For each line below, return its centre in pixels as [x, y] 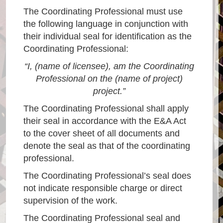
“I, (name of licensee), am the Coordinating [110, 66]
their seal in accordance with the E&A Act [105, 121]
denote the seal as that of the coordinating [107, 146]
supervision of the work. [70, 200]
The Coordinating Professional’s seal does [107, 175]
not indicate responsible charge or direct [103, 188]
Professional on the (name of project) [110, 78]
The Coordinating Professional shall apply [106, 108]
